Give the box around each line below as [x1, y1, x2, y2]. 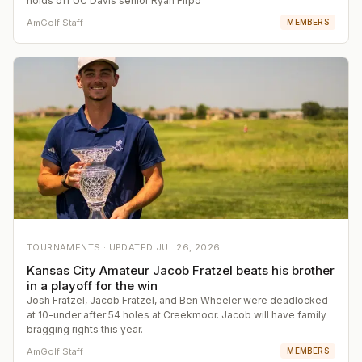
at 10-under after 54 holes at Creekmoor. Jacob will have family [27, 309, 326, 322]
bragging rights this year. [27, 323, 143, 336]
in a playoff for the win [27, 278, 158, 294]
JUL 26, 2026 [155, 242, 221, 254]
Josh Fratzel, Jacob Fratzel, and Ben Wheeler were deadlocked [27, 294, 328, 307]
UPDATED [108, 242, 156, 254]
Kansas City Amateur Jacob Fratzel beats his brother [27, 263, 335, 279]
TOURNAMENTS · [27, 242, 109, 254]
